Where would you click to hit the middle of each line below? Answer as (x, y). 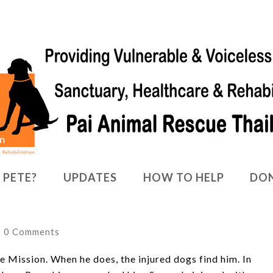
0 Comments (32, 231)
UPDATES (90, 177)
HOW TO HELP (183, 177)
